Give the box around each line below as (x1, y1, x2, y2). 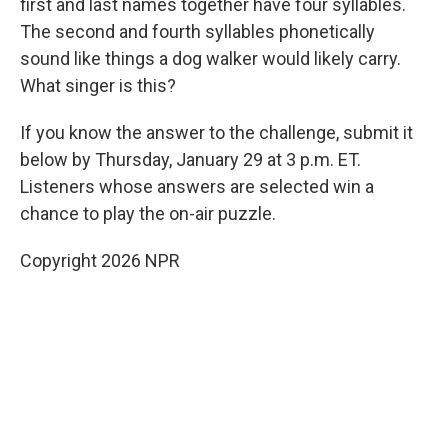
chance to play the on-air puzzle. (20, 203, 276, 225)
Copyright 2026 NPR (20, 250, 180, 272)
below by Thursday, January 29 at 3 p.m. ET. (20, 149, 361, 171)
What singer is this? (20, 75, 176, 97)
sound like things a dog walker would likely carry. (20, 48, 401, 70)
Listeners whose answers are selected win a (20, 176, 374, 198)
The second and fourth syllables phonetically (20, 21, 375, 43)
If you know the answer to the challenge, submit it (20, 122, 413, 144)
